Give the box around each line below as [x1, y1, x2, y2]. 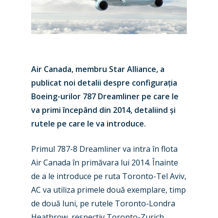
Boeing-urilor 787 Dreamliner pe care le [31, 91, 179, 102]
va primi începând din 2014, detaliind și [31, 105, 176, 115]
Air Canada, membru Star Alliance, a [31, 64, 164, 74]
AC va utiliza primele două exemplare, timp [31, 184, 186, 195]
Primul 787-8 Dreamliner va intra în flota [31, 144, 178, 154]
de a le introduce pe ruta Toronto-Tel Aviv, [31, 171, 186, 182]
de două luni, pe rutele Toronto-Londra [31, 198, 175, 209]
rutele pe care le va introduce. [31, 118, 146, 129]
